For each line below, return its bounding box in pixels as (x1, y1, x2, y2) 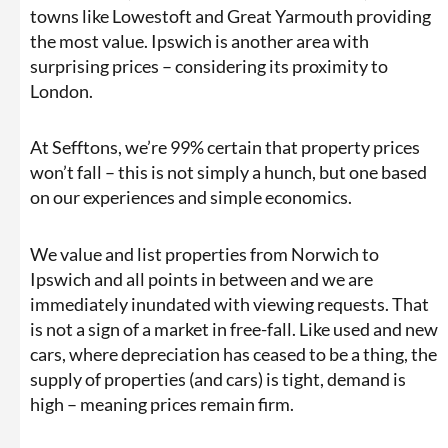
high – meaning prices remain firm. (30, 392, 294, 415)
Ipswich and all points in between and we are (30, 267, 373, 290)
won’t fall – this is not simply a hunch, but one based (30, 161, 427, 184)
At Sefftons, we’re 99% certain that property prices (30, 136, 420, 159)
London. (30, 79, 93, 102)
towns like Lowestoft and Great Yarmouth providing (30, 4, 431, 27)
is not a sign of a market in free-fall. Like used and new (30, 317, 438, 340)
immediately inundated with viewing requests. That (30, 292, 429, 315)
